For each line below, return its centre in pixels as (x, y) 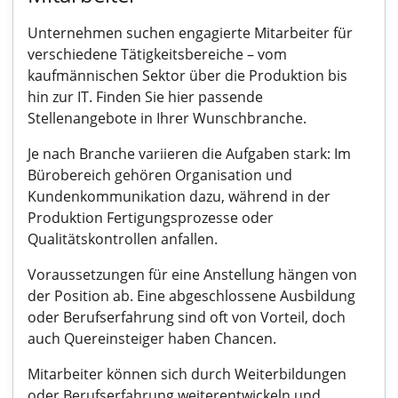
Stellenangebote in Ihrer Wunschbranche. (167, 118)
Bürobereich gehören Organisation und (160, 175)
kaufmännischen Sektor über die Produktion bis (187, 76)
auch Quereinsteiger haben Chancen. (152, 338)
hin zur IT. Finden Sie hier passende (145, 97)
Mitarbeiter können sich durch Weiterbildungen (187, 374)
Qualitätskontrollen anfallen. (123, 239)
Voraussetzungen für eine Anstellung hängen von (192, 275)
